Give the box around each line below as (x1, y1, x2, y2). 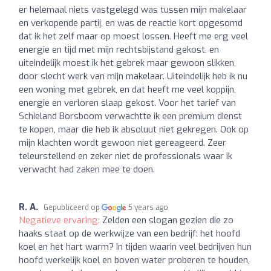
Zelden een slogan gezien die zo (102, 214, 233, 226)
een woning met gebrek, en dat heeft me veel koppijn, (19, 83, 236, 96)
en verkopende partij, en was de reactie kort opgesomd (19, 16, 243, 29)
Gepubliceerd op (44, 202, 102, 212)
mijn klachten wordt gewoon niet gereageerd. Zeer (19, 136, 226, 149)
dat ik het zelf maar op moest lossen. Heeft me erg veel (19, 30, 248, 42)
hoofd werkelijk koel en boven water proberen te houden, (19, 253, 250, 266)
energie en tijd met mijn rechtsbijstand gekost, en (19, 43, 219, 56)
